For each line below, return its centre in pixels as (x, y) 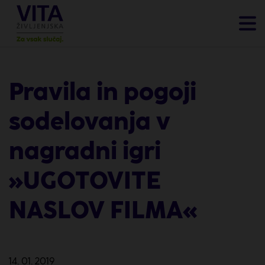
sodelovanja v (90, 121)
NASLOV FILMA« (103, 210)
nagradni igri (85, 151)
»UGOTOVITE (85, 180)
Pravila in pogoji (103, 92)
